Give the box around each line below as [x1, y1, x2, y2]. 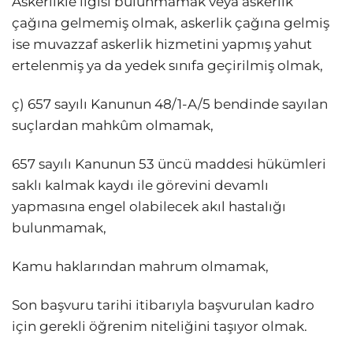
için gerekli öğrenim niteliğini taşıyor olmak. [12, 318, 307, 335]
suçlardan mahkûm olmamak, [12, 117, 214, 133]
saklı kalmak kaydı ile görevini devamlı [12, 177, 269, 193]
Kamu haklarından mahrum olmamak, [12, 258, 269, 275]
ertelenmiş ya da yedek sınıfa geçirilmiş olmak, [12, 57, 323, 73]
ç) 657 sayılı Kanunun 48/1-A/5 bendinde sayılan [12, 95, 328, 112]
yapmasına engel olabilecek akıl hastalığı [12, 199, 286, 214]
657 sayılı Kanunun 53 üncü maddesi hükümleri [12, 156, 326, 172]
